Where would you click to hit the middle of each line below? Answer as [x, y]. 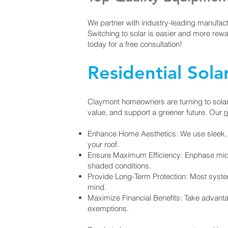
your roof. [103, 144]
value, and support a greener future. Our [155, 112]
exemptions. [108, 208]
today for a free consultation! [135, 44]
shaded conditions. [119, 166]
